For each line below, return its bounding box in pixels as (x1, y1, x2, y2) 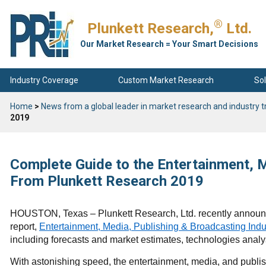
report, (10, 221, 39, 232)
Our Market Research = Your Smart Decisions (80, 39, 258, 49)
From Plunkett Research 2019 (10, 173, 204, 189)
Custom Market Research (118, 75, 214, 85)
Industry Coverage (10, 75, 78, 85)
